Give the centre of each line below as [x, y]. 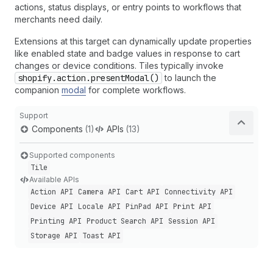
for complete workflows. [136, 90]
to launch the [189, 78]
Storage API [54, 236]
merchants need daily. [58, 19]
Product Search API [125, 222]
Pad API [153, 207]
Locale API [99, 207]
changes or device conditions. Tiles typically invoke [119, 66]
